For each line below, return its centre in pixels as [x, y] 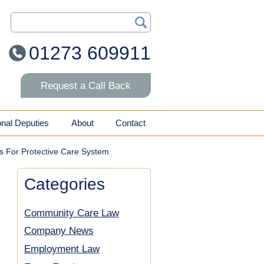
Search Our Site [43, 18]
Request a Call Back [85, 85]
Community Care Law [71, 213]
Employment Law [62, 249]
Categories [64, 184]
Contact [131, 123]
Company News [59, 231]
